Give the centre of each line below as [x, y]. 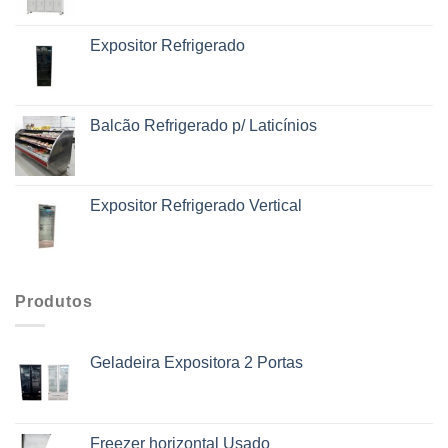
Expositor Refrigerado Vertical [196, 205]
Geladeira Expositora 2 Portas [196, 363]
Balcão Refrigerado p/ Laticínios [203, 125]
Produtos [54, 301]
